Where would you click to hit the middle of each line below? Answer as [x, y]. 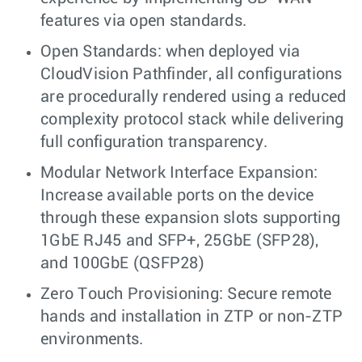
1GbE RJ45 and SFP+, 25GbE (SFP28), [180, 241]
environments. [92, 340]
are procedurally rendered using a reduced [194, 97]
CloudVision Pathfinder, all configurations [192, 75]
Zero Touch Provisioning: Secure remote [186, 295]
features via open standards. [143, 21]
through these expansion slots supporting [190, 219]
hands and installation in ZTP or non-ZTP [192, 317]
